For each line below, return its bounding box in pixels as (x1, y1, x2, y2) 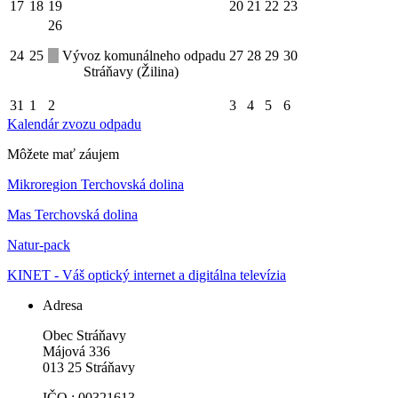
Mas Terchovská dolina (7, 207, 138, 223)
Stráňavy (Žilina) (84, 64, 179, 80)
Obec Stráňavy (43, 328, 126, 344)
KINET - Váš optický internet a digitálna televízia (7, 267, 286, 283)
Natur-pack (7, 237, 70, 253)
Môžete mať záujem (7, 147, 119, 163)
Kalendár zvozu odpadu (7, 116, 141, 132)
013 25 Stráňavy (43, 360, 135, 376)
